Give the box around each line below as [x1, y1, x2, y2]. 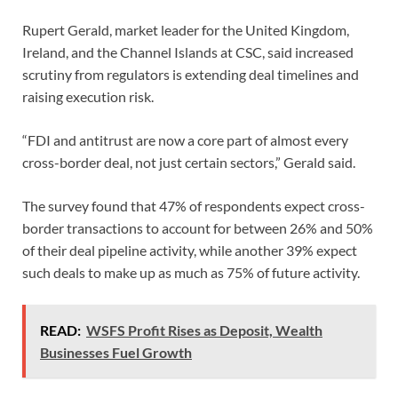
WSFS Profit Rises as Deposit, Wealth [86, 321, 322, 338]
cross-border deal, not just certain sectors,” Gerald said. [22, 153, 355, 171]
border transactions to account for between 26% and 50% [22, 219, 373, 236]
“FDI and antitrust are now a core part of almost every [22, 131, 348, 148]
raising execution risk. [22, 87, 154, 105]
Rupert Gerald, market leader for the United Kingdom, [22, 20, 349, 38]
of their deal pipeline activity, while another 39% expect [22, 241, 357, 259]
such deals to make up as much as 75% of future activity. [22, 263, 360, 281]
